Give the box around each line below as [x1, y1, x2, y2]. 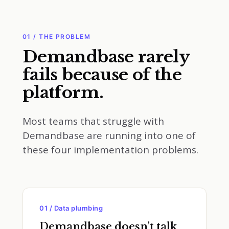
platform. [22, 82, 104, 103]
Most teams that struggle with [22, 114, 164, 128]
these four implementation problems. [22, 143, 198, 156]
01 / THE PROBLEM [22, 33, 91, 40]
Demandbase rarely [22, 47, 190, 67]
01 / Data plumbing [39, 204, 103, 212]
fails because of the [22, 64, 182, 85]
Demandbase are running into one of [22, 129, 196, 142]
